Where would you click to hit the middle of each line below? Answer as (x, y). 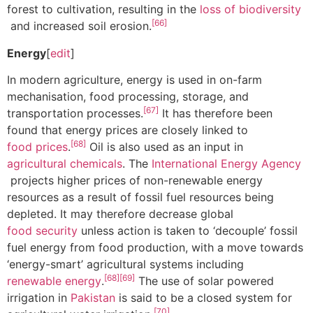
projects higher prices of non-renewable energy (135, 180)
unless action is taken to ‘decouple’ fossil (188, 230)
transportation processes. (75, 113)
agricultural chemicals (65, 163)
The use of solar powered (204, 281)
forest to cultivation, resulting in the (103, 9)
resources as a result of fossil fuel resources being (140, 197)
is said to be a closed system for (204, 297)
